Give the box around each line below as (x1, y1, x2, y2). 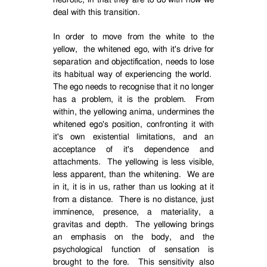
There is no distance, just (119, 195, 214, 204)
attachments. (53, 158, 101, 166)
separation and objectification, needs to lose (53, 58, 214, 66)
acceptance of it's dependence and (53, 145, 214, 154)
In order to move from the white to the (53, 33, 214, 41)
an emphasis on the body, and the (53, 233, 214, 241)
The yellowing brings (135, 221, 215, 229)
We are (187, 170, 215, 179)
